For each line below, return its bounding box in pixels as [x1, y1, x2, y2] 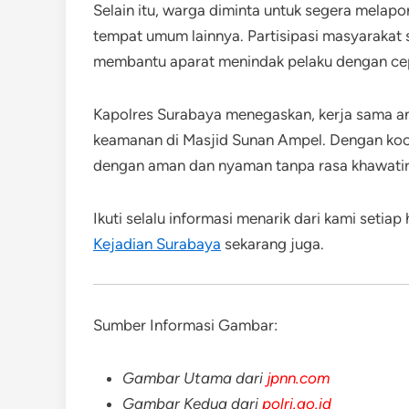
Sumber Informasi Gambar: [93, 316, 278, 334]
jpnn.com [267, 369, 330, 387]
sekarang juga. [221, 235, 324, 253]
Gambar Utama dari [122, 369, 267, 387]
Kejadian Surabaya [93, 235, 221, 253]
